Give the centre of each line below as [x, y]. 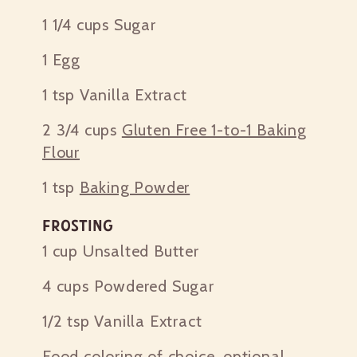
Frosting [78, 225]
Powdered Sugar [151, 286]
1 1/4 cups [76, 24]
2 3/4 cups [80, 129]
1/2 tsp [66, 321]
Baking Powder [135, 187]
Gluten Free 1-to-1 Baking [214, 129]
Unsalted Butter [139, 251]
